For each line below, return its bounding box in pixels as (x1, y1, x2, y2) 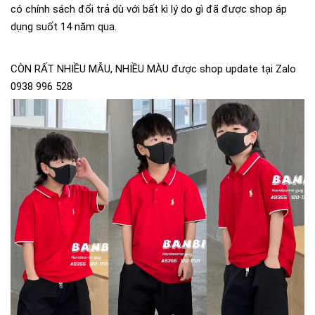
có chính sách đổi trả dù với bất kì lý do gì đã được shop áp (11, 3, 287, 16)
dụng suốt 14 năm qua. (11, 20, 117, 34)
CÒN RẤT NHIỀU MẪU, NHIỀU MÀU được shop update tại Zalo (11, 63, 296, 76)
